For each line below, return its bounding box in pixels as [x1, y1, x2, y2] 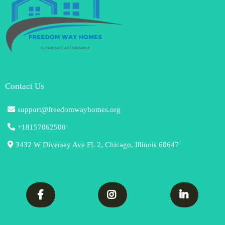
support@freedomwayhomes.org [18, 105, 121, 114]
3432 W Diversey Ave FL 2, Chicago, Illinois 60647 [16, 141, 179, 149]
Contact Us [5, 81, 44, 91]
